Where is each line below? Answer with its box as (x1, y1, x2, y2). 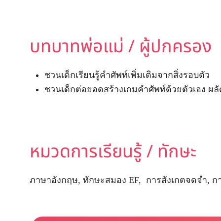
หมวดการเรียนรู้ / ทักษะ (30, 139, 196, 165)
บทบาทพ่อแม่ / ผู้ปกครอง (30, 34, 212, 60)
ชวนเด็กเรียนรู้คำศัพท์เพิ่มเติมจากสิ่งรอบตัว (44, 70, 210, 80)
